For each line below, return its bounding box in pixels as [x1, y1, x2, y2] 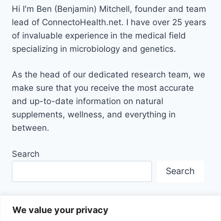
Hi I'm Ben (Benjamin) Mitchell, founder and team [12, 3, 206, 14]
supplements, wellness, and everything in [12, 110, 176, 120]
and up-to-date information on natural [12, 96, 163, 107]
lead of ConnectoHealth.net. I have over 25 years [12, 17, 206, 27]
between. [12, 123, 49, 133]
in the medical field [110, 30, 186, 40]
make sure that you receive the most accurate [12, 83, 194, 93]
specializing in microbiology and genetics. [12, 43, 176, 54]
